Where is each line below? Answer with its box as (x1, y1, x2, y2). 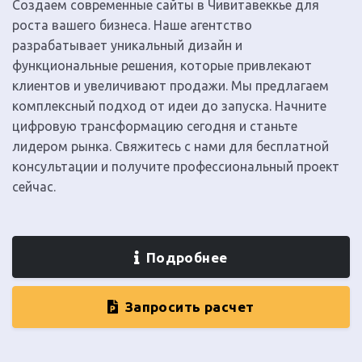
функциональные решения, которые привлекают (12, 58, 312, 74)
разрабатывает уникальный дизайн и (12, 38, 242, 53)
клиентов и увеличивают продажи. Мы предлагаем (12, 78, 329, 94)
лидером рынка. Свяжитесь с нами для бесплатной (12, 139, 329, 154)
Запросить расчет (124, 299, 255, 315)
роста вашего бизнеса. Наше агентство (12, 18, 252, 33)
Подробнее (145, 249, 228, 265)
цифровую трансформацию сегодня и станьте (12, 119, 297, 134)
